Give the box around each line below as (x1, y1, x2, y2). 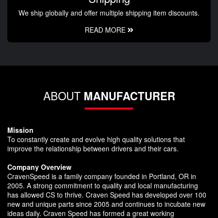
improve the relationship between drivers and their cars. (7, 143, 179, 153)
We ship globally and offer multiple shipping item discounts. (18, 7, 200, 18)
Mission (7, 125, 34, 135)
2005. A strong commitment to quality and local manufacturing (7, 180, 198, 190)
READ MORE (85, 24, 127, 35)
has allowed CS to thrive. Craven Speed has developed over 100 (7, 189, 206, 200)
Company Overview (7, 162, 72, 172)
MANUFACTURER (83, 88, 175, 104)
